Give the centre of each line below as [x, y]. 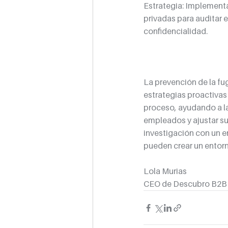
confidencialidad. [176, 31]
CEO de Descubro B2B [185, 184]
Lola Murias [166, 171]
